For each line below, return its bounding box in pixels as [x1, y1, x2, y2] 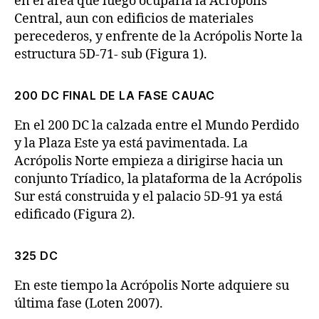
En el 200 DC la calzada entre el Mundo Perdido [14, 117, 299, 134]
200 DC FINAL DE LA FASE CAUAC [14, 88, 215, 103]
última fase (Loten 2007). [14, 296, 163, 312]
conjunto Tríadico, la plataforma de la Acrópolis [14, 171, 302, 187]
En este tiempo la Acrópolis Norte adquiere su [14, 278, 289, 294]
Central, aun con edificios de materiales [14, 11, 253, 27]
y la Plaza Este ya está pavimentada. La [14, 135, 248, 152]
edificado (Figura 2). [14, 206, 135, 223]
